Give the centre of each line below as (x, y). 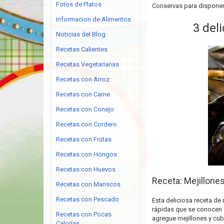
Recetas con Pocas (84, 214)
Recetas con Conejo (85, 109)
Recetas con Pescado (87, 199)
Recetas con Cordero (86, 124)
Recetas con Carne (83, 94)
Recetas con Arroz (83, 79)
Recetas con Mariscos (88, 184)
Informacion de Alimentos (93, 19)
